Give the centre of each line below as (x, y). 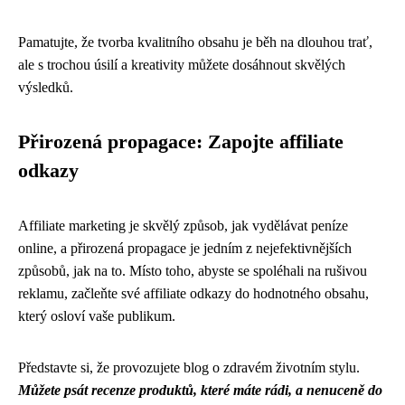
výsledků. (46, 87)
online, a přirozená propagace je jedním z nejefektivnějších (185, 248)
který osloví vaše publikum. (97, 316)
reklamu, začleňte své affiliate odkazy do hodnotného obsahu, (193, 293)
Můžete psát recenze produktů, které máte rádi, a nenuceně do (200, 390)
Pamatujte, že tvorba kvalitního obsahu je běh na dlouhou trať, (195, 42)
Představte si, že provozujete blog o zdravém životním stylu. (189, 367)
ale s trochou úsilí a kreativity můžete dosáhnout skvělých (182, 65)
